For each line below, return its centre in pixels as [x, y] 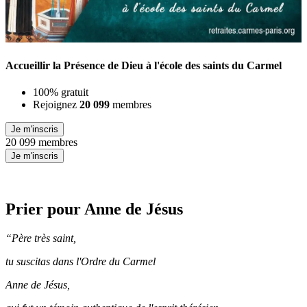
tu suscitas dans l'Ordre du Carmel [81, 262]
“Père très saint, [41, 238]
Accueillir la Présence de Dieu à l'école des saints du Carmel [144, 66]
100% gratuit [61, 93]
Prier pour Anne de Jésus [94, 209]
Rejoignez [56, 105]
